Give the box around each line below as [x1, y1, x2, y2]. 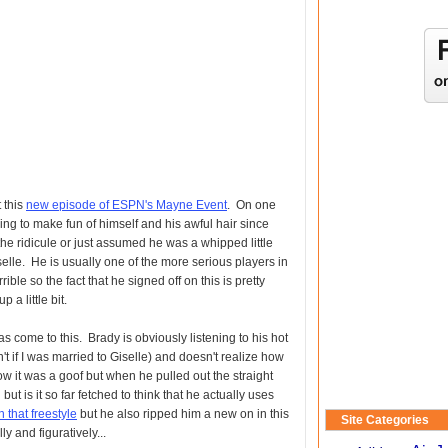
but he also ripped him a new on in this [77, 407, 289, 421]
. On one [227, 198, 276, 212]
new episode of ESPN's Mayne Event [26, 198, 227, 212]
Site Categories [341, 413, 429, 427]
